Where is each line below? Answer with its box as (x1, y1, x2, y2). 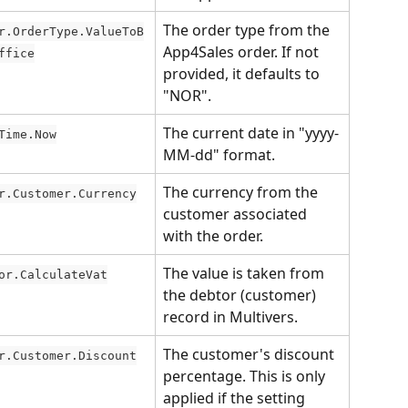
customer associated (163, 204, 311, 224)
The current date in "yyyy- (163, 123, 339, 143)
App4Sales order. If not (163, 42, 322, 62)
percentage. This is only (163, 366, 329, 386)
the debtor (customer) (163, 285, 320, 305)
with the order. (163, 226, 263, 246)
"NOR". (163, 86, 211, 106)
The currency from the (163, 182, 321, 202)
